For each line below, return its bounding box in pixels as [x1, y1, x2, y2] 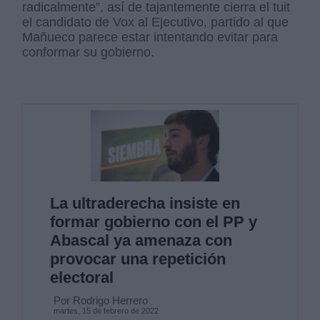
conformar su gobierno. [22, 44, 159, 59]
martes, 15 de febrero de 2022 [53, 306, 159, 316]
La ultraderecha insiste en [49, 194, 240, 213]
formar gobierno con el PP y [49, 213, 257, 231]
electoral [49, 269, 114, 287]
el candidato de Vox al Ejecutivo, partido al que [22, 14, 289, 29]
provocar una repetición [49, 250, 226, 269]
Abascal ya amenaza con [49, 231, 232, 250]
